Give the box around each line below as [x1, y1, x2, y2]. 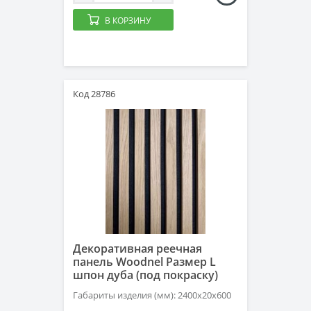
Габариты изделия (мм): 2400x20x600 [73, 289, 231, 301]
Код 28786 [73, 87, 115, 100]
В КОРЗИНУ [105, 15, 151, 26]
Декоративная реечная [73, 241, 202, 256]
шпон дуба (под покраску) [73, 267, 218, 283]
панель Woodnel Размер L [73, 254, 216, 269]
